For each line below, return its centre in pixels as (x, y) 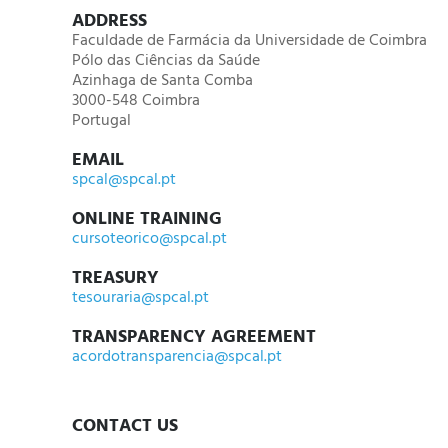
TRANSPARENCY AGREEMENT (194, 337)
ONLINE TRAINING (147, 219)
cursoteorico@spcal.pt (149, 239)
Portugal (101, 121)
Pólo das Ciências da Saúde (166, 61)
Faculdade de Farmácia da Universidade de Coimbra (249, 41)
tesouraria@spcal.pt (140, 298)
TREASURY (115, 278)
